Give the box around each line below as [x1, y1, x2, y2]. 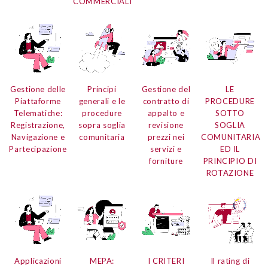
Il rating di [210, 256, 250, 266]
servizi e [150, 144, 182, 154]
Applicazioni [14, 256, 62, 266]
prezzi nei [147, 132, 185, 142]
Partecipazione [9, 144, 67, 154]
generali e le [78, 96, 126, 106]
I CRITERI [147, 256, 185, 266]
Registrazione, [10, 120, 66, 130]
